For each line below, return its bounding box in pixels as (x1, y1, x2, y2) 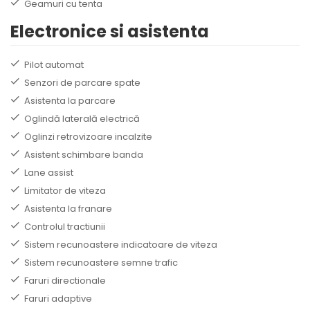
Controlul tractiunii (24, 219, 105, 233)
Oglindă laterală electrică (24, 111, 140, 125)
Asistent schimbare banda (24, 147, 143, 161)
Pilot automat (24, 57, 84, 71)
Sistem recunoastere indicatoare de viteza (24, 237, 217, 251)
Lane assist (24, 165, 73, 179)
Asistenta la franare (24, 201, 112, 215)
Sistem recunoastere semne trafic (24, 255, 178, 269)
